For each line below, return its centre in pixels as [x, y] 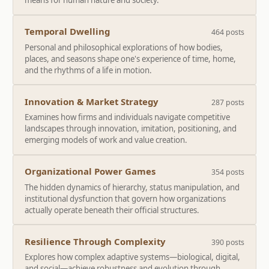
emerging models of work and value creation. [106, 140]
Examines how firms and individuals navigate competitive [127, 117]
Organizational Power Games [90, 171]
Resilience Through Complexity [95, 241]
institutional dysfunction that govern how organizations [125, 198]
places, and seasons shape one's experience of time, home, [130, 59]
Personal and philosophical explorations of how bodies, [123, 47]
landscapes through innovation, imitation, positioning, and [130, 129]
